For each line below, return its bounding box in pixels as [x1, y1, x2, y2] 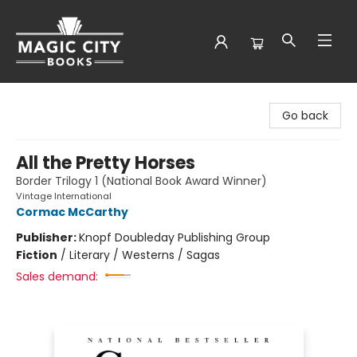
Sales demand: [16, 269, 98, 284]
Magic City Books [12, 90, 106, 106]
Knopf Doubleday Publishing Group [79, 229, 270, 245]
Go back [282, 108, 328, 124]
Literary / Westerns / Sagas [69, 247, 220, 263]
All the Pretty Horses [16, 151, 195, 175]
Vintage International [16, 190, 112, 202]
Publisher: [16, 229, 79, 245]
